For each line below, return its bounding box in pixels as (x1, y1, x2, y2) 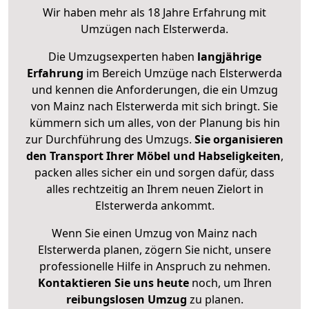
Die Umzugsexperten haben (48, 49, 197, 65)
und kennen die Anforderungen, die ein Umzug (31, 82, 278, 98)
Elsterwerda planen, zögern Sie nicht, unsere (38, 242, 271, 258)
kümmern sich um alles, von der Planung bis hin (29, 115, 280, 131)
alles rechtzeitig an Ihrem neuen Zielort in (46, 181, 263, 197)
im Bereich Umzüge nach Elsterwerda (83, 66, 282, 81)
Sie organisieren (195, 132, 283, 148)
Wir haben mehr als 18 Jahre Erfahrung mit (43, 5, 266, 21)
